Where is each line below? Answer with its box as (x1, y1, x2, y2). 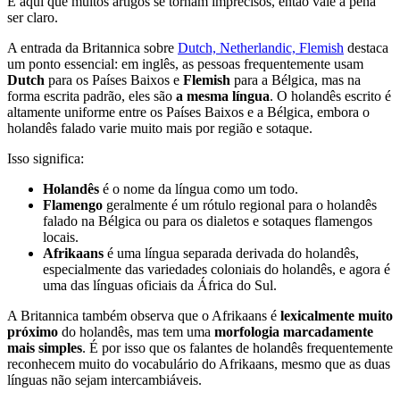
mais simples (7, 340, 82, 356)
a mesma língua (176, 88, 270, 104)
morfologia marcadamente (214, 324, 373, 340)
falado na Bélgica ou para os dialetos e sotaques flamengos (43, 213, 372, 229)
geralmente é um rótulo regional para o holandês (103, 197, 377, 213)
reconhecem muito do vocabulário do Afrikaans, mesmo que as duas (7, 356, 390, 372)
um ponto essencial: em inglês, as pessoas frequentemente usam (7, 56, 363, 72)
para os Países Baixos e (45, 72, 183, 88)
